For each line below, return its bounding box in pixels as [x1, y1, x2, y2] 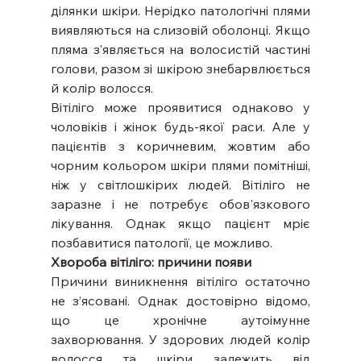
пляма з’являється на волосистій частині [50, 40, 311, 57]
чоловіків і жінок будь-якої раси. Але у [50, 118, 311, 135]
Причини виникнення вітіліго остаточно [50, 272, 311, 289]
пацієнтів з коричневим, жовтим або [50, 137, 311, 154]
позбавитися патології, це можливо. [50, 234, 272, 251]
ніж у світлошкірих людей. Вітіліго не [50, 176, 311, 193]
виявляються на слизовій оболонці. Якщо [50, 21, 311, 38]
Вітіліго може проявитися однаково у [50, 98, 311, 115]
